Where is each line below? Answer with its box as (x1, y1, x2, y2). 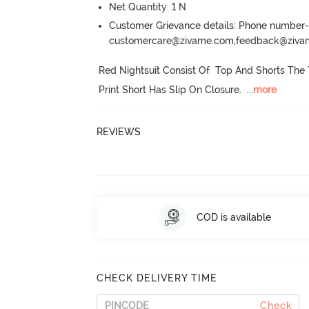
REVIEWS (97, 126, 141, 137)
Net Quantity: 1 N (109, 1, 187, 12)
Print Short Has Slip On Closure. (99, 83, 242, 95)
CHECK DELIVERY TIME (97, 272, 218, 283)
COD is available (196, 211, 271, 223)
